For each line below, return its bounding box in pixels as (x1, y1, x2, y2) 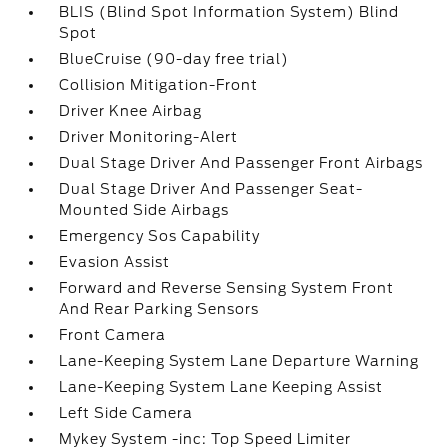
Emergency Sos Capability (59, 228, 261, 244)
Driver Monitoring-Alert (59, 129, 239, 145)
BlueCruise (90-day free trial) (59, 51, 290, 67)
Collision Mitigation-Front (59, 77, 259, 93)
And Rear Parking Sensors (59, 301, 260, 317)
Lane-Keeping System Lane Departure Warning (59, 353, 420, 369)
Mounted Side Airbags (59, 202, 230, 218)
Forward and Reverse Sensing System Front (59, 280, 395, 296)
